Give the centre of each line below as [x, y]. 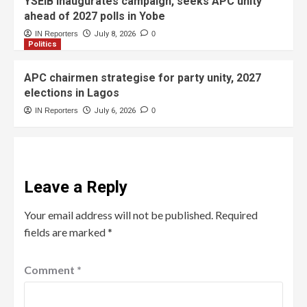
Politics [42, 44]
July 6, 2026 [115, 110]
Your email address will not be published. [119, 214]
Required [236, 214]
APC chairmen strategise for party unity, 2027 [143, 77]
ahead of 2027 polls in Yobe [95, 16]
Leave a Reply [76, 187]
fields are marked [66, 232]
